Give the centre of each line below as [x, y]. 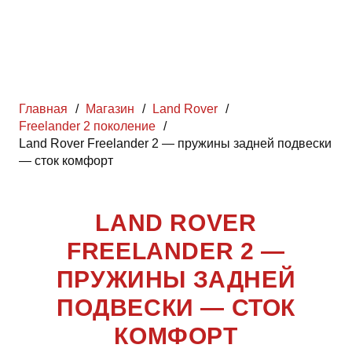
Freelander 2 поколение [87, 126]
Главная [43, 109]
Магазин [110, 109]
